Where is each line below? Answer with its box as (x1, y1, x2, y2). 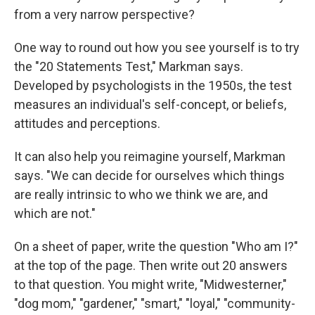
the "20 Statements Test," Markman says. (14, 59, 243, 74)
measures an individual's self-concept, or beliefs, (14, 97, 286, 112)
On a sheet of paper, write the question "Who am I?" (14, 239, 298, 254)
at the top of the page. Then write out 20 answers (14, 258, 288, 273)
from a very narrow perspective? (14, 7, 195, 22)
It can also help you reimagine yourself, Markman (14, 149, 285, 164)
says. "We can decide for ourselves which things (14, 168, 285, 183)
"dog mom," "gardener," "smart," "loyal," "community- (14, 296, 295, 311)
